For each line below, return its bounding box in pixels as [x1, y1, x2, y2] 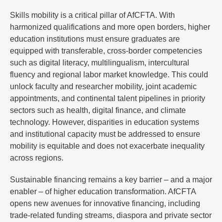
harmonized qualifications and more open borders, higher [10, 22, 210, 31]
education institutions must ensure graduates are [10, 34, 180, 43]
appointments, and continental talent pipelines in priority [10, 94, 205, 103]
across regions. [10, 153, 63, 162]
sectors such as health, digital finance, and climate [10, 106, 186, 114]
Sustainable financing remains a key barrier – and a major [10, 175, 212, 184]
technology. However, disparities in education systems [10, 117, 199, 126]
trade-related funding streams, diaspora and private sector [10, 211, 212, 220]
